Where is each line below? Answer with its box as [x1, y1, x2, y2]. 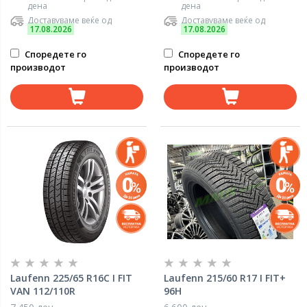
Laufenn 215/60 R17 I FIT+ [164, 271, 286, 284]
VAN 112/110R [10, 284, 75, 297]
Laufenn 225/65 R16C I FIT [10, 271, 132, 284]
